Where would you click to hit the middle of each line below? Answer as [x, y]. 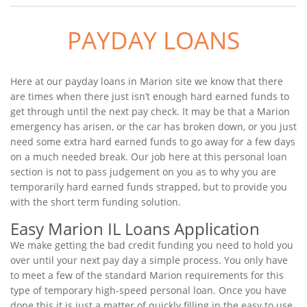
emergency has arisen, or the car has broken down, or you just [153, 126]
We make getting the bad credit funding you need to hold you [152, 245]
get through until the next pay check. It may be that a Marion [150, 111]
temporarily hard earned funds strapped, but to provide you [149, 187]
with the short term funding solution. [96, 202]
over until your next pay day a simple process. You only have [149, 260]
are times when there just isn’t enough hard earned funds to [150, 96]
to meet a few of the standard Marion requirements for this [147, 275]
